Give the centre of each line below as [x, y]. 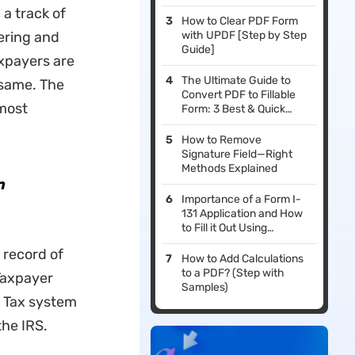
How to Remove [222, 140]
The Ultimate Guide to [237, 81]
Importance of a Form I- [242, 200]
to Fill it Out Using [225, 228]
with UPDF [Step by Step [244, 36]
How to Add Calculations [243, 259]
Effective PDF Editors [235, 242]
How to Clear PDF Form [240, 21]
